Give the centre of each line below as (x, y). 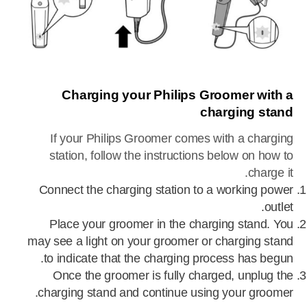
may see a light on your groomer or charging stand (160, 241)
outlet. (279, 207)
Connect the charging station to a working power (166, 189)
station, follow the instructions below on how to (171, 155)
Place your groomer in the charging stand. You (171, 224)
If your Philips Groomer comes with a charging (172, 138)
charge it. (270, 172)
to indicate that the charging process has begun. (168, 258)
